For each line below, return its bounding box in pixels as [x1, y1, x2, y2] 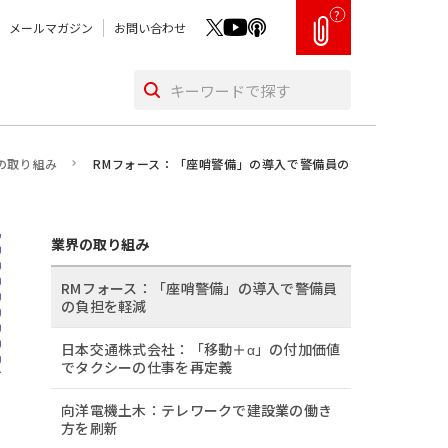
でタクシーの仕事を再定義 [61, 357, 233, 377]
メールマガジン [8, 18, 93, 36]
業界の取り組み [51, 234, 149, 254]
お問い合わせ [113, 18, 186, 36]
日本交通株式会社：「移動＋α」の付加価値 [61, 339, 341, 359]
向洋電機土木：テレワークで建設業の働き [61, 400, 333, 420]
